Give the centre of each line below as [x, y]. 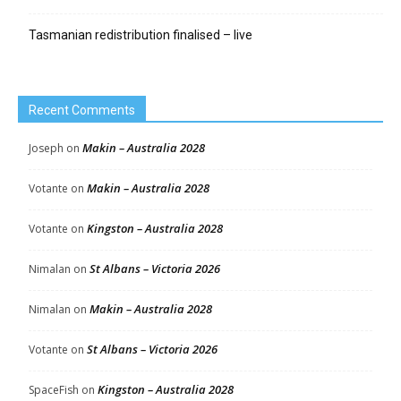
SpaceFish [54, 390]
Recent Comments [82, 110]
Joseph [46, 148]
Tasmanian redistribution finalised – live [141, 35]
